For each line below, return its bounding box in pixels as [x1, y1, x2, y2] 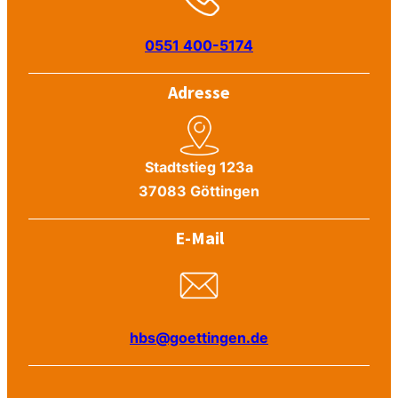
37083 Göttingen [139, 181, 259, 200]
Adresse [168, 80, 230, 103]
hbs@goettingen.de [130, 328, 268, 346]
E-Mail [174, 226, 224, 249]
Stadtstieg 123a [145, 157, 253, 176]
